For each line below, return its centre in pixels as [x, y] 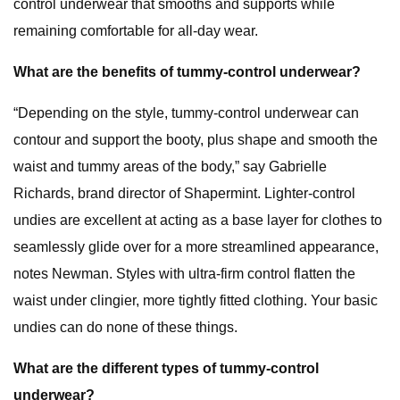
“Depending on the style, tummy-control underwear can [186, 113]
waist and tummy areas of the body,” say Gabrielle [170, 167]
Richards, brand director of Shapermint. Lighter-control [184, 193]
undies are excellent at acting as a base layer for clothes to [198, 220]
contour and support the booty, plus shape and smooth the [196, 140]
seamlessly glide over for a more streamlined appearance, [196, 247]
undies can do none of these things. [125, 327]
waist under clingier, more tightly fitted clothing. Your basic [196, 300]
